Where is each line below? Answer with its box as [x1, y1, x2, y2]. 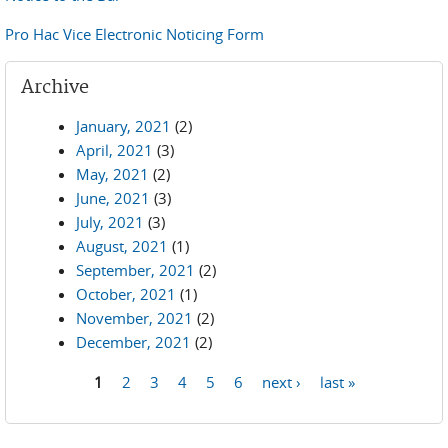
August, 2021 [76, 236, 168, 256]
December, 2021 [76, 332, 191, 352]
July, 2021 [76, 212, 144, 232]
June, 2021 [76, 188, 150, 208]
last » [319, 371, 355, 391]
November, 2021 [76, 308, 193, 328]
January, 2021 [76, 116, 171, 136]
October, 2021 [76, 284, 176, 304]
